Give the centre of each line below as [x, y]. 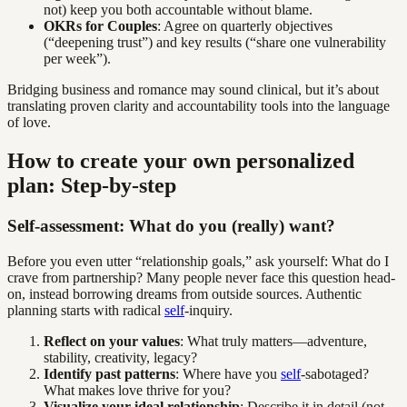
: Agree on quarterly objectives [245, 26]
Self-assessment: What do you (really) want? [171, 225]
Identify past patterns [109, 373]
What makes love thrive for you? [137, 390]
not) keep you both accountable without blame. [178, 10]
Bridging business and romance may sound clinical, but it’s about [193, 90]
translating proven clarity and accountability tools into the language [199, 106]
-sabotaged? [335, 373]
